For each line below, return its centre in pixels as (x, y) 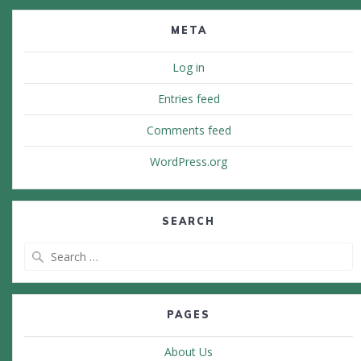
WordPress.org (189, 162)
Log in (189, 68)
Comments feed (189, 131)
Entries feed (189, 99)
